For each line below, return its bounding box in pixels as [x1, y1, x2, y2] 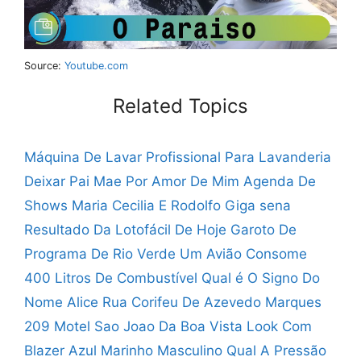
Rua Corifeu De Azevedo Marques [102, 294, 322, 311]
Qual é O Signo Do [201, 270, 320, 287]
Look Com [247, 318, 312, 335]
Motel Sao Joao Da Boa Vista [54, 318, 243, 335]
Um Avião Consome [180, 246, 307, 263]
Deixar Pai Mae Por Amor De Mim [24, 173, 239, 190]
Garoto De [230, 222, 297, 239]
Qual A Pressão [226, 342, 326, 359]
